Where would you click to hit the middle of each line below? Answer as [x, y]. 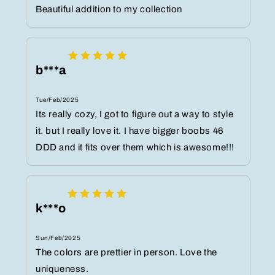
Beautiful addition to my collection [109, 10]
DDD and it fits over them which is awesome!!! [135, 148]
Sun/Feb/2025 [58, 238]
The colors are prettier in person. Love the [126, 253]
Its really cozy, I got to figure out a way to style [135, 114]
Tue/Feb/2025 [57, 100]
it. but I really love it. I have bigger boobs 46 [130, 131]
